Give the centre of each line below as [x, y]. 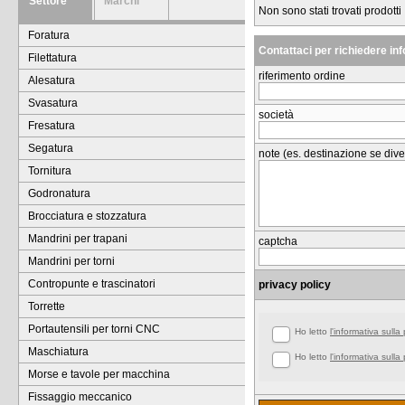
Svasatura [53, 103]
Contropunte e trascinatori [92, 284]
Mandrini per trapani [78, 239]
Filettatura [52, 58]
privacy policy [295, 285]
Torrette [47, 306]
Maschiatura [58, 352]
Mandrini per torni [71, 261]
